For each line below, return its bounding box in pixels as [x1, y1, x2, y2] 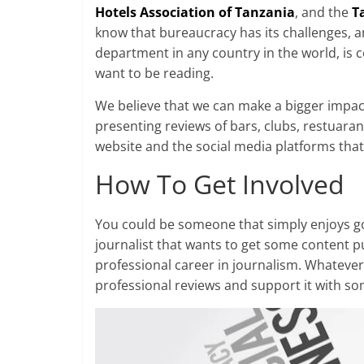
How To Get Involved [95, 166, 344, 201]
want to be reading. [95, 63, 214, 82]
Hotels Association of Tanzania [95, 2, 295, 21]
